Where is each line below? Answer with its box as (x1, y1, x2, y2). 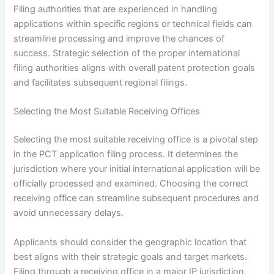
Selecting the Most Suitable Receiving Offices (13, 106, 201, 117)
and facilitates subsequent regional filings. (13, 77, 188, 89)
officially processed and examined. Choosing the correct (13, 178, 249, 190)
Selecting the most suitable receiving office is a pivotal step (13, 134, 259, 146)
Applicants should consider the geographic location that (13, 236, 247, 248)
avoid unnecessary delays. (13, 207, 124, 219)
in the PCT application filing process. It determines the (13, 149, 239, 160)
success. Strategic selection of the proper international (13, 48, 240, 59)
